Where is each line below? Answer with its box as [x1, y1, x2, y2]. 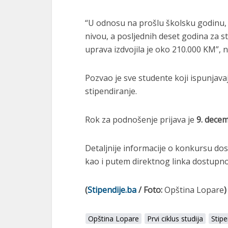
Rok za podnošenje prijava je [85, 114, 194, 125]
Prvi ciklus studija [147, 214, 203, 223]
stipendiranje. [85, 85, 137, 97]
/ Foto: [136, 184, 164, 195]
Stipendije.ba [88, 184, 136, 195]
